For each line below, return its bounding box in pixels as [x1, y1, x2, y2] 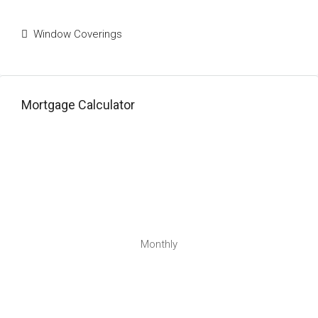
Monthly [141, 238, 177, 251]
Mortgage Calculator [21, 97, 135, 112]
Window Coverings [33, 28, 122, 40]
